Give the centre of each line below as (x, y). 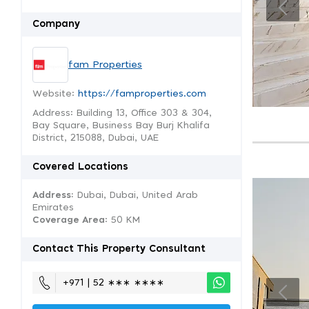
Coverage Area (69, 220)
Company (56, 24)
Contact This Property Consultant (119, 249)
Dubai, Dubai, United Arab (136, 196)
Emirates (53, 208)
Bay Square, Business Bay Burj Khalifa (121, 126)
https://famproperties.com (142, 94)
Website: (55, 94)
